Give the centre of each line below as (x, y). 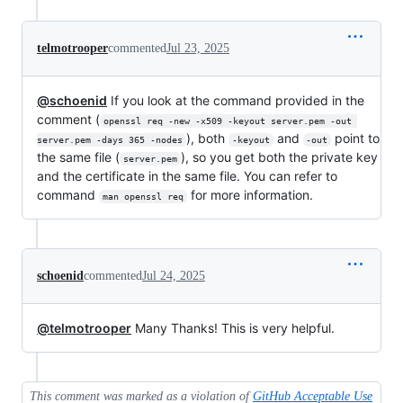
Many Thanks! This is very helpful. (233, 327)
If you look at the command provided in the (236, 100)
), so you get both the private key (281, 157)
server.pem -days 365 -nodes (110, 139)
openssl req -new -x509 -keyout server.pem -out (230, 121)
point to (358, 138)
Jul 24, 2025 (174, 275)
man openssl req (143, 196)
